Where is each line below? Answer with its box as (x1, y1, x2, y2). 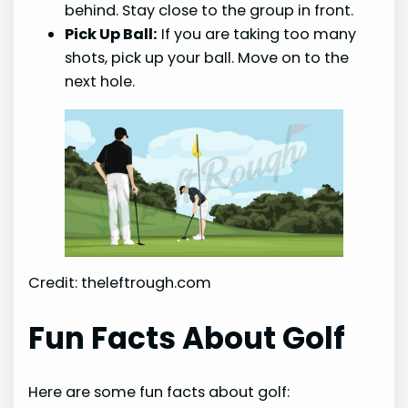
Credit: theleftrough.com (28, 272, 212, 294)
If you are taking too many (158, 24, 357, 46)
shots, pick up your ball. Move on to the (65, 47, 350, 69)
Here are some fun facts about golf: (28, 381, 291, 403)
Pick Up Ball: (65, 24, 158, 46)
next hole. (65, 71, 136, 93)
